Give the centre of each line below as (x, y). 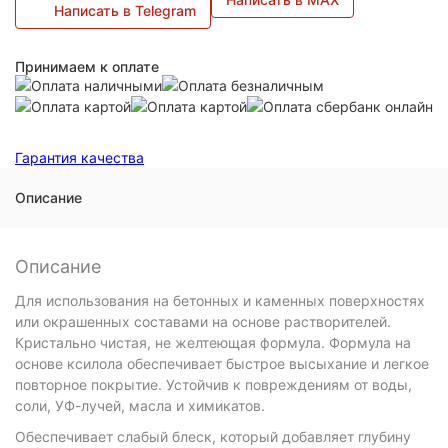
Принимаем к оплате (87, 66)
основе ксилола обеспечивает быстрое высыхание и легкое (222, 363)
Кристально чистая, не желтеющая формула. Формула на (213, 342)
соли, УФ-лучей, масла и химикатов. (140, 405)
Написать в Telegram (125, 10)
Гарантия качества (79, 157)
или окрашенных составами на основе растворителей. (203, 321)
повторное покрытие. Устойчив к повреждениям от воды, (213, 384)
